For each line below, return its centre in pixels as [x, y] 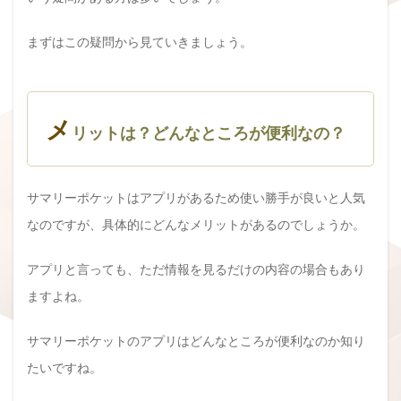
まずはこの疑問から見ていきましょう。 [140, 42]
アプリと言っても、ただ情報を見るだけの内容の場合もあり [196, 269]
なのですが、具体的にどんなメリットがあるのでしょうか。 [196, 224]
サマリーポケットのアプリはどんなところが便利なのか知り [196, 341]
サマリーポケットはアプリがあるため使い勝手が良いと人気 [196, 197]
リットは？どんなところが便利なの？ [209, 132]
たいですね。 [64, 367]
